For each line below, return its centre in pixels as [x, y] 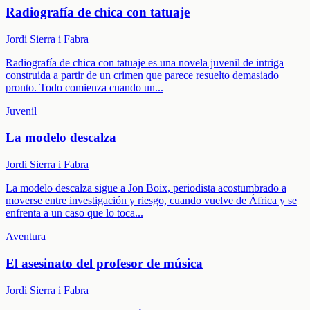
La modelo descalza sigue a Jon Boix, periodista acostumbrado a [146, 188]
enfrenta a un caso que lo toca [70, 213]
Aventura [26, 237]
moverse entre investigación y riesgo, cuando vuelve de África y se [151, 201]
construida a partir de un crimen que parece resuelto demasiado [142, 75]
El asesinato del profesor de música [104, 263]
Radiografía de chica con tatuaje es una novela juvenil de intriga [145, 62]
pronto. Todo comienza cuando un [80, 87]
